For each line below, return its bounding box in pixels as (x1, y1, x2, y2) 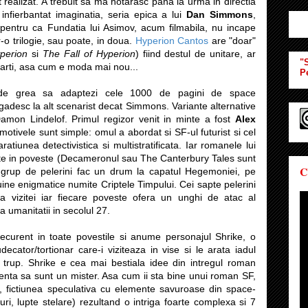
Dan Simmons (186, 8, 254, 20)
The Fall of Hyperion (43, 47, 135, 59)
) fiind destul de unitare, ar (135, 47, 256, 59)
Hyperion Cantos (135, 34, 209, 46)
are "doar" (208, 34, 256, 46)
